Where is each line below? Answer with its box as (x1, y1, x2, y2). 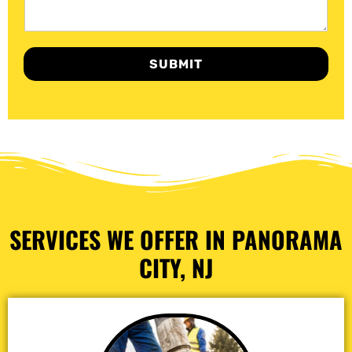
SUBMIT (149, 57, 203, 72)
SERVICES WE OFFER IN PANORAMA (9, 222, 343, 258)
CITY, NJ (139, 250, 213, 286)
